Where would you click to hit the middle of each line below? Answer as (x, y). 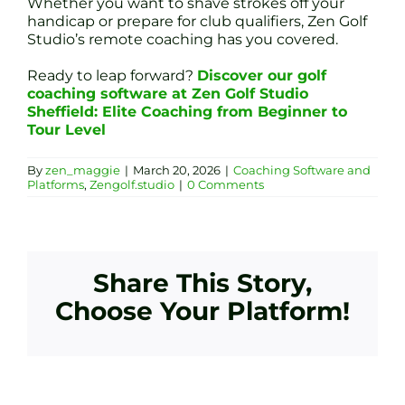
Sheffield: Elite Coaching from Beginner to (187, 111)
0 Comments (226, 184)
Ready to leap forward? (112, 75)
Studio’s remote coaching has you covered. (183, 39)
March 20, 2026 (177, 170)
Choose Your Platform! (202, 311)
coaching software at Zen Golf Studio (168, 93)
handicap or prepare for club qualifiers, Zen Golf (197, 21)
